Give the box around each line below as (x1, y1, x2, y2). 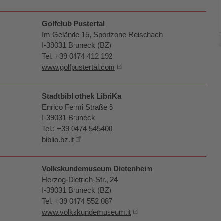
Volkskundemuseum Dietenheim (42, 164, 152, 173)
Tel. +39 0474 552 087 (42, 197, 112, 205)
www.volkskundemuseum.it (42, 208, 131, 216)
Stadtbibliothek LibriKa (42, 92, 121, 100)
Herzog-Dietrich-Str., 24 (42, 175, 118, 184)
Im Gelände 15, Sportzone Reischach (42, 30, 163, 38)
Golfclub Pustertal (42, 19, 105, 28)
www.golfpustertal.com (42, 63, 115, 71)
